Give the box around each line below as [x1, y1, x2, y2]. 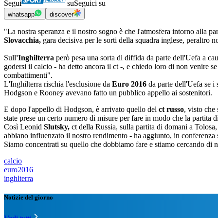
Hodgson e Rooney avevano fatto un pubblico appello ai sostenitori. [4, 89, 212, 97]
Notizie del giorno [4, 194, 53, 201]
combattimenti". [4, 71, 53, 80]
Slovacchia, [4, 36, 41, 45]
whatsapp [8, 11, 35, 18]
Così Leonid [4, 123, 44, 131]
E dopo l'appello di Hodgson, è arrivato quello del [4, 105, 159, 114]
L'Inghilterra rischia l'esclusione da [4, 80, 110, 89]
